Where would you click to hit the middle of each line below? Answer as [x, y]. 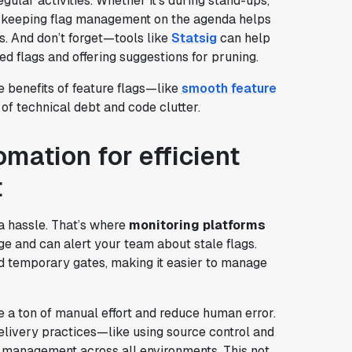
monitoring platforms [197, 225]
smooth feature [229, 88]
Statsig [194, 38]
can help [243, 38]
